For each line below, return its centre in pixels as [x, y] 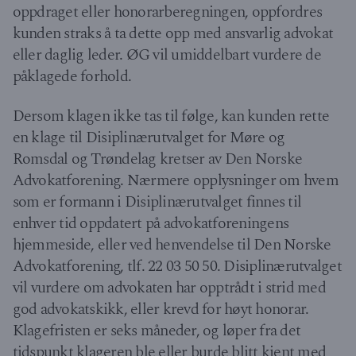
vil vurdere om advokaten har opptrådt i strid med [169, 288]
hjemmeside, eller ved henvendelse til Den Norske [172, 245]
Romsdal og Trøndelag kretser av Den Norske [157, 159]
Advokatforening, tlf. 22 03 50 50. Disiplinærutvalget [177, 267]
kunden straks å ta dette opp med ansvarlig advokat [173, 33]
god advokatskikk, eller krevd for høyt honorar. [161, 310]
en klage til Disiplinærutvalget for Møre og [149, 138]
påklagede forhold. [75, 76]
